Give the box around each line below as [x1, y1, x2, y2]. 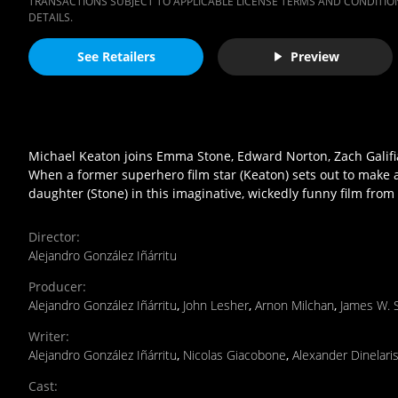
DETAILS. [28, 9, 73, 25]
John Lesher [183, 296, 249, 314]
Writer [28, 327, 66, 345]
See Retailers [76, 48, 155, 66]
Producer [28, 277, 83, 295]
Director [28, 227, 76, 245]
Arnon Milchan [255, 296, 334, 314]
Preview [290, 48, 339, 66]
